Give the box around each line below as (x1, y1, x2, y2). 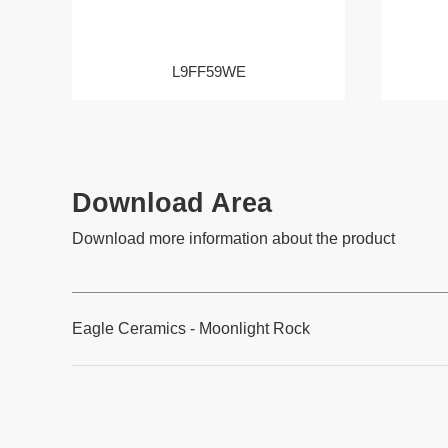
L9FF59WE (171, 63, 246, 80)
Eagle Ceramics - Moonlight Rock (72, 320, 310, 337)
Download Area (72, 188, 272, 218)
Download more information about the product (72, 230, 395, 247)
